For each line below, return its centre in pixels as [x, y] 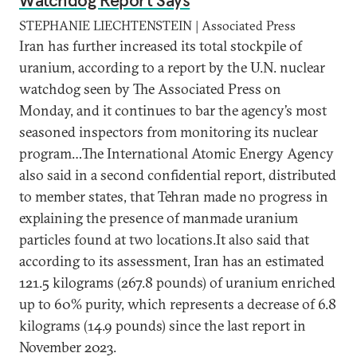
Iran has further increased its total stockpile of [161, 46]
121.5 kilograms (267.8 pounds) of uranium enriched [177, 282]
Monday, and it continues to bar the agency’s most [173, 110]
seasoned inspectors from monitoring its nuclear [169, 132]
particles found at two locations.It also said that [164, 239]
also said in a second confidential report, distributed [178, 175]
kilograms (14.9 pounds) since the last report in [163, 326]
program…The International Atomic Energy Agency [177, 153]
